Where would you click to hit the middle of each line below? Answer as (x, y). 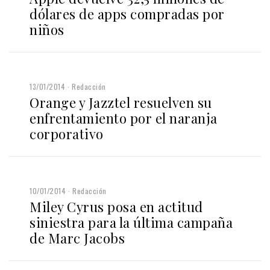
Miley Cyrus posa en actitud (116, 206)
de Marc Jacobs (77, 238)
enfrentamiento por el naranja (124, 118)
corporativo (67, 133)
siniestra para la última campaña (131, 222)
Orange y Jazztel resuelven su (121, 102)
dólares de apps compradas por (127, 14)
